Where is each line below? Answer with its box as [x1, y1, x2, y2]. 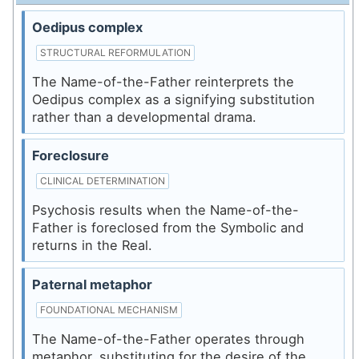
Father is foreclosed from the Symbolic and [31, 220, 304, 236]
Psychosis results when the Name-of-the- [31, 202, 299, 219]
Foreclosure [31, 147, 109, 164]
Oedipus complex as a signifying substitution [31, 91, 315, 107]
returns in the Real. [31, 237, 152, 254]
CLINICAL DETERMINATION [39, 175, 165, 188]
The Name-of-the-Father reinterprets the [31, 73, 294, 90]
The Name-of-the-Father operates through [31, 330, 305, 347]
